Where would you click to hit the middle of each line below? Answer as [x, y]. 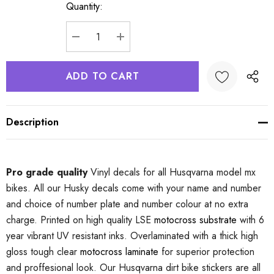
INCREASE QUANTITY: [175, 51]
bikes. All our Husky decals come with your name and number [134, 188]
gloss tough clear [43, 252]
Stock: [19, 24]
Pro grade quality [47, 172]
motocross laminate [119, 252]
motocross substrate [195, 220]
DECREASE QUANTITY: [132, 51]
